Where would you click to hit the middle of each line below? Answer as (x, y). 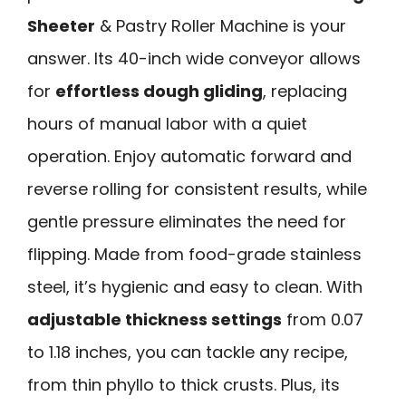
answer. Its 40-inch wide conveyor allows (194, 59)
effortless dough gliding (159, 92)
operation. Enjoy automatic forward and (189, 157)
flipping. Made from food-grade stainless (194, 255)
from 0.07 (323, 320)
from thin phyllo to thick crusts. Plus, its (184, 385)
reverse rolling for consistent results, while (197, 189)
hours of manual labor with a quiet (167, 124)
